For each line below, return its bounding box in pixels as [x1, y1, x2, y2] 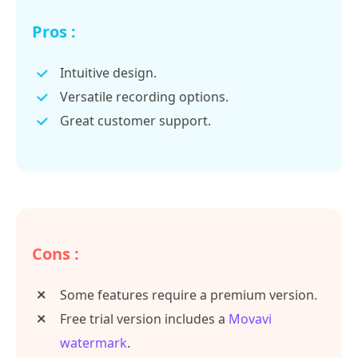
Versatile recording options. [60, 88, 229, 106]
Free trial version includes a [60, 310, 229, 328]
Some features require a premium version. [60, 286, 317, 304]
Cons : [32, 243, 79, 265]
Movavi [229, 310, 272, 328]
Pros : [32, 21, 76, 43]
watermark [60, 334, 127, 352]
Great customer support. [60, 112, 211, 130]
